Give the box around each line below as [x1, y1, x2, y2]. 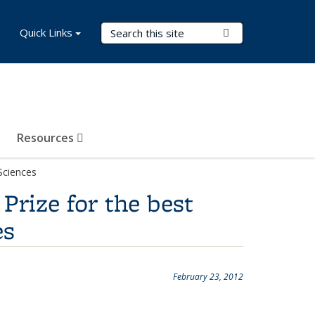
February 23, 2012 [173, 271, 243, 283]
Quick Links [20, 25, 72, 39]
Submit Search [229, 25, 297, 39]
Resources [17, 130, 77, 146]
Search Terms [101, 23, 174, 37]
